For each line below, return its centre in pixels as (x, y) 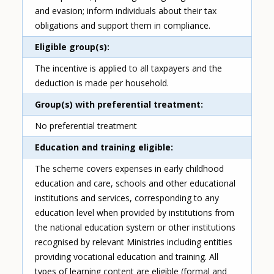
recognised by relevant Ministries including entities (134, 242)
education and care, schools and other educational (135, 183)
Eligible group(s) (71, 47)
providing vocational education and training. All (127, 257)
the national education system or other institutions (135, 228)
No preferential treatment (86, 126)
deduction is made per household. (102, 83)
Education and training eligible (103, 147)
